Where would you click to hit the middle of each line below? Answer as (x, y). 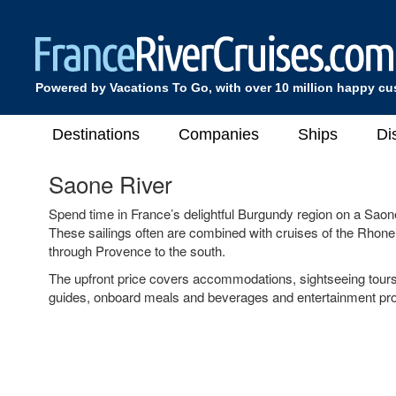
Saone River (110, 183)
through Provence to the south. (137, 251)
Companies (219, 134)
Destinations (96, 134)
